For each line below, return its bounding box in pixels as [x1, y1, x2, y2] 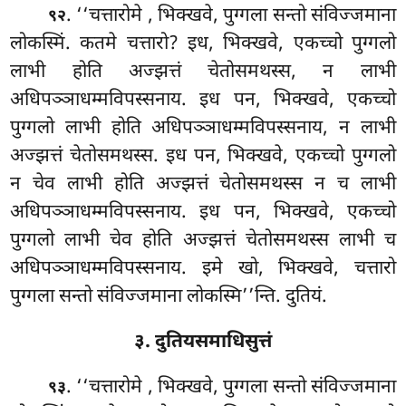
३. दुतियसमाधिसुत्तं [134, 330, 272, 356]
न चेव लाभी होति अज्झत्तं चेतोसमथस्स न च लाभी [10, 172, 396, 198]
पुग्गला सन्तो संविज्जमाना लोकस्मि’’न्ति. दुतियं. [10, 285, 328, 311]
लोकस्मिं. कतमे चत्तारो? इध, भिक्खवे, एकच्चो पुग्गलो [10, 32, 396, 58]
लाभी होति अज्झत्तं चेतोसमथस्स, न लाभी [10, 60, 396, 86]
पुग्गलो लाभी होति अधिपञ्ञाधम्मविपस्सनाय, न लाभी [10, 116, 396, 142]
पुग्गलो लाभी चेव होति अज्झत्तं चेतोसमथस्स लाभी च [10, 228, 396, 255]
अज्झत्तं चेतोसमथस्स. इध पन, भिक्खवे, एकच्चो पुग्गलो [10, 144, 396, 170]
